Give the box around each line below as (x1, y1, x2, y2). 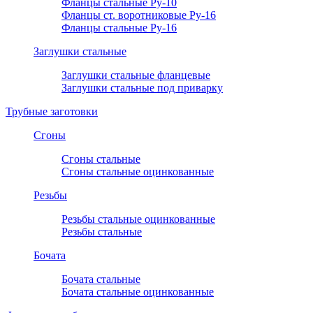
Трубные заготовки (6, 105, 98, 118)
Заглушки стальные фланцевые (61, 69, 210, 82)
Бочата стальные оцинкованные (61, 286, 214, 298)
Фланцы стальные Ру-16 (61, 22, 177, 34)
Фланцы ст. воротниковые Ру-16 (61, 9, 216, 22)
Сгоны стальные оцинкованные (61, 166, 214, 178)
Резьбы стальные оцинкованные (61, 213, 215, 226)
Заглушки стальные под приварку (61, 82, 223, 94)
